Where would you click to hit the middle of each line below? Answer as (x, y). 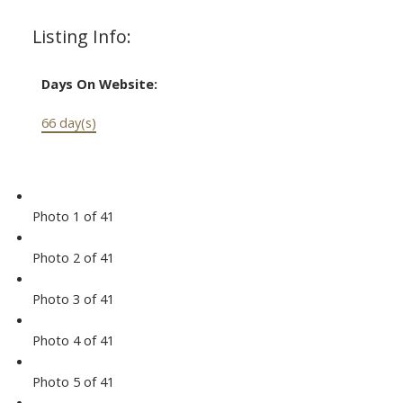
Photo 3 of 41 (73, 299)
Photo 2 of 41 (73, 258)
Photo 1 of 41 (73, 216)
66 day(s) (68, 123)
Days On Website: (99, 84)
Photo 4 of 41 (73, 340)
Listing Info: (81, 37)
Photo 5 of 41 (73, 382)
